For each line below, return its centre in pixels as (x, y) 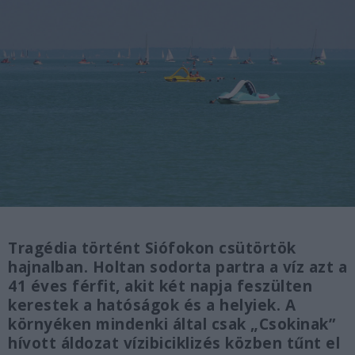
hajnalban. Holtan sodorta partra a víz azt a (177, 267)
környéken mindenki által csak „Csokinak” (172, 324)
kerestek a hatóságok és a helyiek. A (152, 305)
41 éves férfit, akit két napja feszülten (160, 286)
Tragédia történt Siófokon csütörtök (152, 248)
